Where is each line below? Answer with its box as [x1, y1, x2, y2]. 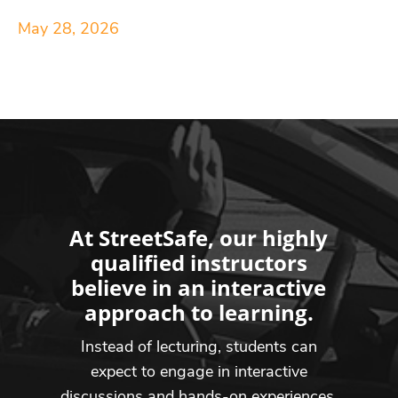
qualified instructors [90, 247, 307, 277]
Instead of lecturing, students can [80, 335, 317, 357]
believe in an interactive [71, 272, 327, 302]
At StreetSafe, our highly [69, 222, 329, 252]
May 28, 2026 [18, 17, 119, 39]
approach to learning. [84, 297, 314, 327]
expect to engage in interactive [90, 360, 307, 382]
